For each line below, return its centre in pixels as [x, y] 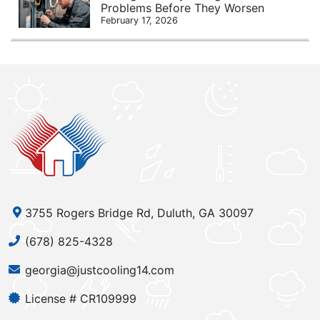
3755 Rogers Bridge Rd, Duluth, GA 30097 [139, 212]
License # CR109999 [81, 298]
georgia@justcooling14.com [100, 270]
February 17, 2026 [140, 20]
